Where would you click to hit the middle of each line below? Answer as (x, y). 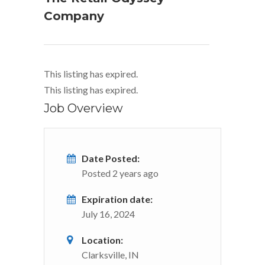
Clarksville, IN (110, 254)
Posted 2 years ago (120, 173)
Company (74, 16)
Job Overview (83, 108)
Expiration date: (117, 199)
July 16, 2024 (108, 214)
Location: (102, 240)
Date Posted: (111, 158)
